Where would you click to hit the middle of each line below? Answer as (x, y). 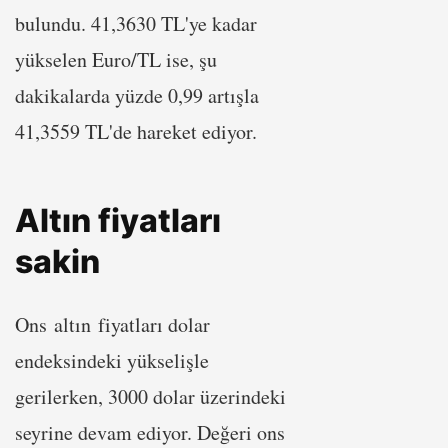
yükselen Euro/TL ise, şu (116, 59)
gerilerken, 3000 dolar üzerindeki (150, 396)
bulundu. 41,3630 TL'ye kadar (136, 23)
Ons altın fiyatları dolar (112, 324)
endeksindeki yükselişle (112, 360)
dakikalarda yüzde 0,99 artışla (137, 95)
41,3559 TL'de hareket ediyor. (136, 131)
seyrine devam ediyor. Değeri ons (150, 432)
